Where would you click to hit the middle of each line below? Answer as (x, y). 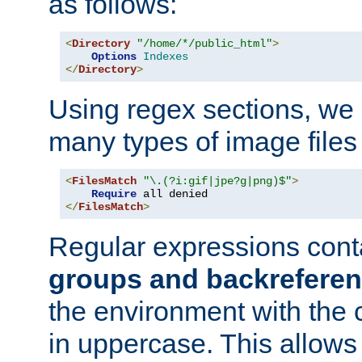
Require (114, 194)
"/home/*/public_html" (204, 43)
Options (114, 56)
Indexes (166, 56)
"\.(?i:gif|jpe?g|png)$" (217, 181)
